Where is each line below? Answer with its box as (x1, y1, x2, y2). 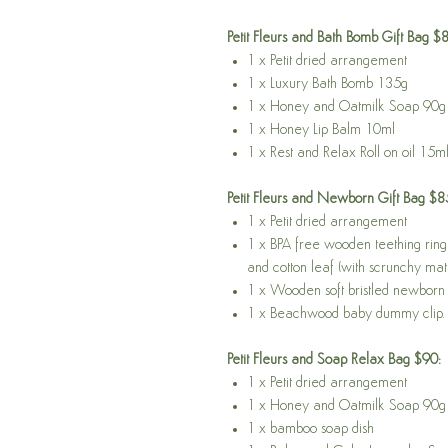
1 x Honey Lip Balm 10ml (247, 123, 395, 139)
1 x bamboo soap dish (247, 422, 374, 438)
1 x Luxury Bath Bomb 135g (247, 77, 408, 93)
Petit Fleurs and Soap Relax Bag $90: (227, 353, 441, 369)
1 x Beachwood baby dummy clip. (247, 307, 445, 323)
